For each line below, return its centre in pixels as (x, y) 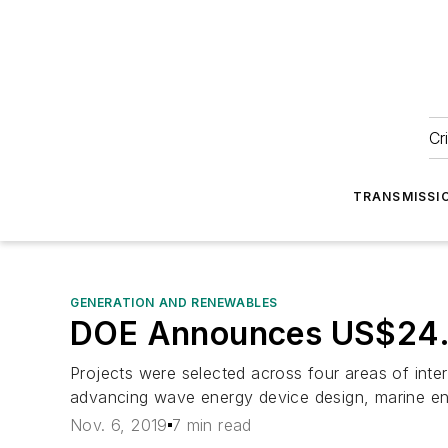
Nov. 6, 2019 (119, 425)
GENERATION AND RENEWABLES (174, 302)
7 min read (211, 425)
